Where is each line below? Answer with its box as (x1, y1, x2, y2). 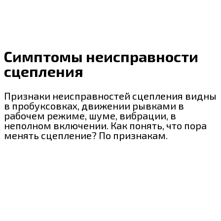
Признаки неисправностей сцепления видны (4, 90, 217, 102)
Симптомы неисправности (4, 47, 198, 66)
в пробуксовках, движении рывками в (4, 100, 184, 112)
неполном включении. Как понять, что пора (4, 119, 207, 132)
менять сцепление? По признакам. (4, 129, 168, 142)
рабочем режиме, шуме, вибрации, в (4, 110, 176, 122)
